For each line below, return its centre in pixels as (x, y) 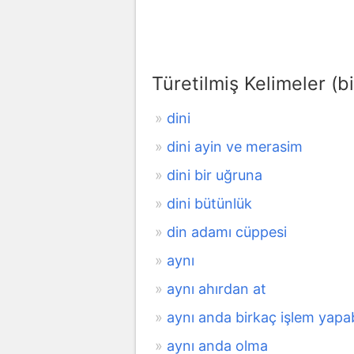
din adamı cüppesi (227, 232)
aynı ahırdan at (217, 288)
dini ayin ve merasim (235, 146)
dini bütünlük (209, 203)
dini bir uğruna (215, 175)
